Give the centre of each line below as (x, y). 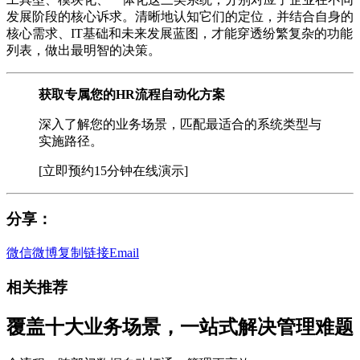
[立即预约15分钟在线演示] (113, 170)
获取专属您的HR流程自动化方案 (132, 94)
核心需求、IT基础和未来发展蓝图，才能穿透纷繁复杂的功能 (180, 33)
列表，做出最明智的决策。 (84, 50)
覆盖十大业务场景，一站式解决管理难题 (180, 327)
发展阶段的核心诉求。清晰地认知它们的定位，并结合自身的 (180, 16)
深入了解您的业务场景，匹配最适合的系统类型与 (180, 124)
